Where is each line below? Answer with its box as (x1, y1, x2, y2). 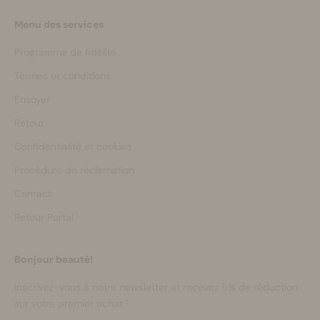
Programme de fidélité (14, 45, 116, 59)
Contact (14, 186, 51, 200)
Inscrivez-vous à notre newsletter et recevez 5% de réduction (14, 280, 298, 294)
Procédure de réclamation (14, 163, 134, 176)
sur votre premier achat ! (14, 296, 129, 310)
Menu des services (14, 17, 104, 31)
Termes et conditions (14, 69, 111, 82)
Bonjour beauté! (14, 252, 93, 266)
